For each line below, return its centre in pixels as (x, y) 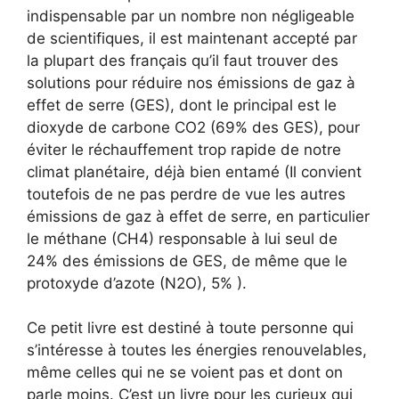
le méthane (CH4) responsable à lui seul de (182, 238)
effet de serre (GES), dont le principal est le (182, 105)
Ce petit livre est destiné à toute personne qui (190, 328)
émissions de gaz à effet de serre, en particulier (198, 216)
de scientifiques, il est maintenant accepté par (192, 38)
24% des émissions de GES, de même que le (187, 261)
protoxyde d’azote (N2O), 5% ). (137, 283)
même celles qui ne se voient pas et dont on (185, 373)
